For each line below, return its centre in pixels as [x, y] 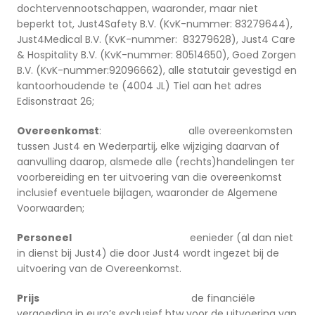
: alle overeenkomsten [196, 131]
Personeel [44, 238]
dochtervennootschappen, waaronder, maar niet [137, 9]
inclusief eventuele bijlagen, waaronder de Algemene [147, 193]
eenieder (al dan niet [182, 238]
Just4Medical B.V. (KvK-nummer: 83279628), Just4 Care [156, 40]
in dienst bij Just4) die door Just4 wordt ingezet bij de [148, 253]
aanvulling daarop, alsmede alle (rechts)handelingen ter [156, 162]
